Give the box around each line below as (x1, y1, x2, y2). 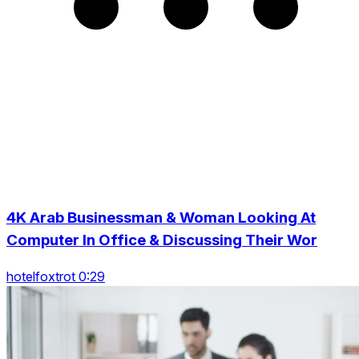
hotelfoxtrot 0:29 (6, 268, 105, 284)
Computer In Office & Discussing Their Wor (6, 231, 317, 249)
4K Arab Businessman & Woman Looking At (6, 208, 316, 227)
